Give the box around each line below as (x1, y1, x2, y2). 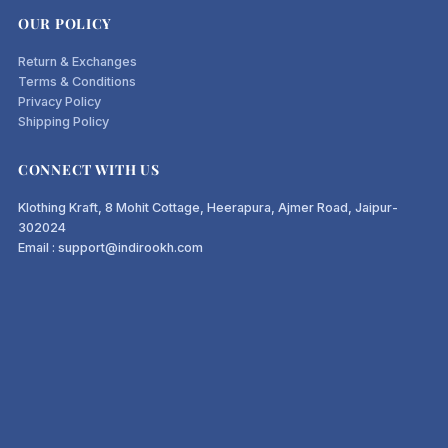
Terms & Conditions (18, 73, 137, 89)
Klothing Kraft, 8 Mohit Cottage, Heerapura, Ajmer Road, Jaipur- (18, 199, 399, 215)
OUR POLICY (18, 13, 113, 33)
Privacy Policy (18, 93, 102, 109)
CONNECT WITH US (18, 159, 160, 179)
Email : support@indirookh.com (18, 239, 204, 255)
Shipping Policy (18, 113, 110, 129)
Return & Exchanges (18, 53, 138, 69)
